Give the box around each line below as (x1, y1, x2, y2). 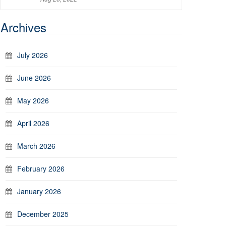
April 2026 (17, 118, 49, 128)
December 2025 (17, 209, 69, 219)
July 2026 (17, 50, 48, 60)
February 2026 (17, 163, 65, 174)
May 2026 (17, 95, 49, 105)
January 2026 (17, 186, 61, 196)
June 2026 (17, 73, 51, 83)
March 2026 (17, 141, 55, 151)
